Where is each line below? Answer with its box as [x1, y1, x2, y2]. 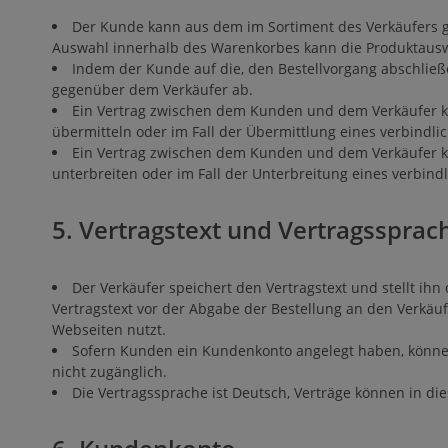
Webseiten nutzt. [52, 320, 166, 340]
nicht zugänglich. [52, 362, 167, 382]
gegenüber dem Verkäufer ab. [52, 80, 253, 100]
